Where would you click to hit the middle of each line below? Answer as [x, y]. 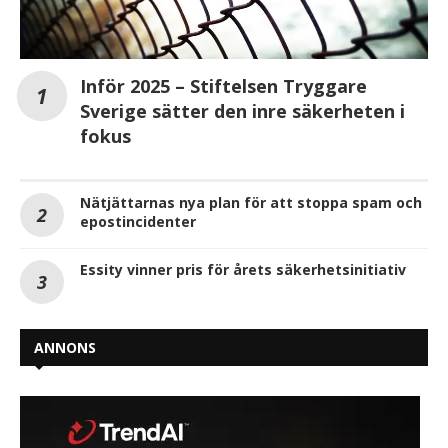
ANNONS [65, 347]
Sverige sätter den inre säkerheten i [242, 110]
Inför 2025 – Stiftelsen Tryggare [223, 85]
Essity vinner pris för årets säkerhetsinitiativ [243, 269]
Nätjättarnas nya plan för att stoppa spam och [251, 202]
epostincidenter [138, 221]
